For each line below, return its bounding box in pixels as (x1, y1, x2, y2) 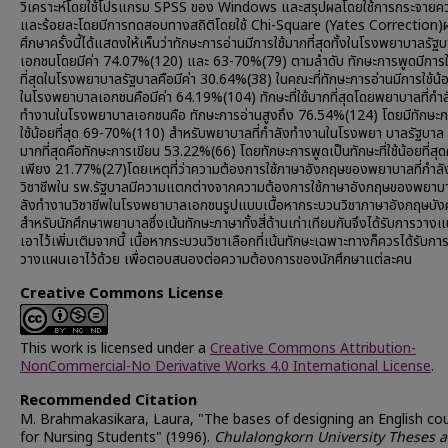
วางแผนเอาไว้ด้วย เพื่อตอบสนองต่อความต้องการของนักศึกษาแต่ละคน (20, 249, 412, 270)
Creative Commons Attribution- (210, 338, 416, 359)
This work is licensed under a (20, 338, 210, 359)
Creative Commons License (20, 282, 223, 305)
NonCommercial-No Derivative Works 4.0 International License (20, 356, 431, 377)
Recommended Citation (20, 389, 197, 412)
